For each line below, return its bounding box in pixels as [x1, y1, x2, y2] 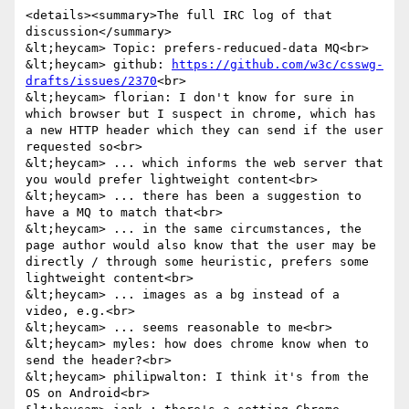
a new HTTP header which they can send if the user [26, 123, 383, 138]
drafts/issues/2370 [26, 74, 157, 89]
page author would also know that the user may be [26, 238, 376, 253]
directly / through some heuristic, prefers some [26, 255, 369, 269]
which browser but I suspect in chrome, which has [26, 107, 376, 121]
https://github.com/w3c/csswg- [172, 58, 383, 72]
